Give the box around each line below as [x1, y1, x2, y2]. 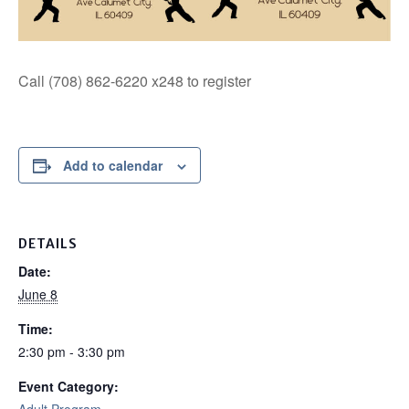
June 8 [18, 285, 58, 304]
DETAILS [18, 236, 78, 253]
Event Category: [18, 377, 119, 396]
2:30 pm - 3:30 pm [18, 342, 125, 362]
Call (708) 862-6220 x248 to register [18, 70, 251, 92]
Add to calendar [63, 156, 163, 175]
